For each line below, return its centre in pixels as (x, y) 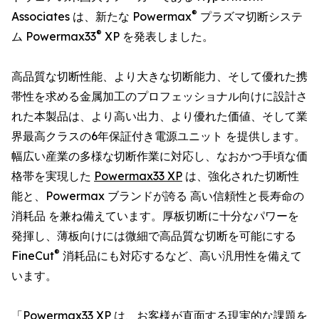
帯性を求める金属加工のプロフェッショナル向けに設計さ (159, 96)
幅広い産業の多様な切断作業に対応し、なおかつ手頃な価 (159, 156)
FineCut (33, 256)
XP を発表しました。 (158, 36)
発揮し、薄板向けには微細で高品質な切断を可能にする (154, 236)
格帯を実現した (53, 176)
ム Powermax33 (54, 36)
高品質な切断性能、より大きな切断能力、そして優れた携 (159, 76)
